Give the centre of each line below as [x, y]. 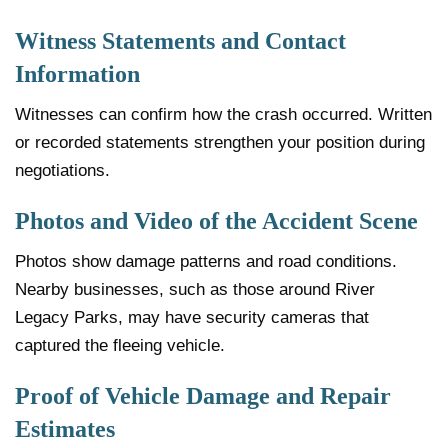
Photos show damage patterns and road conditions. [206, 262]
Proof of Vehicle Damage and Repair [203, 396]
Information [77, 74]
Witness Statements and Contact [180, 41]
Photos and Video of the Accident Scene [216, 221]
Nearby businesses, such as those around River [195, 290]
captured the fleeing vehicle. [120, 346]
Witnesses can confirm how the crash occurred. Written [223, 115]
